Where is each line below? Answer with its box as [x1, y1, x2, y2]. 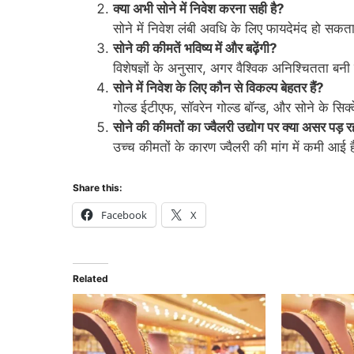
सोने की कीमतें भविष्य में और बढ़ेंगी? [113, 40, 277, 56]
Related [73, 273, 108, 285]
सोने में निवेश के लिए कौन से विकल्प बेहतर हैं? [113, 79, 324, 96]
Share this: [73, 182, 122, 194]
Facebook [101, 208, 147, 223]
